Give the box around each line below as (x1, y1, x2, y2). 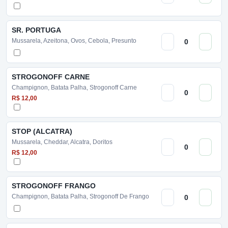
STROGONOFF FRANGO (12, 182, 96, 190)
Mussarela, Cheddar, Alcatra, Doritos (12, 138, 112, 146)
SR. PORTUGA (12, 26, 61, 34)
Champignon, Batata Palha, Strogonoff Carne (12, 84, 137, 91)
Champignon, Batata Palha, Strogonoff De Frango (12, 193, 149, 200)
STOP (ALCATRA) (12, 127, 72, 135)
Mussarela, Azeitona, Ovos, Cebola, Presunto (12, 37, 136, 44)
